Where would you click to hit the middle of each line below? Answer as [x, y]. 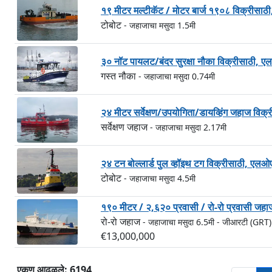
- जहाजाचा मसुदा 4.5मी [160, 178]
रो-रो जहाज [122, 222]
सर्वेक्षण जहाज [125, 127]
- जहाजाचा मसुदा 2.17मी [188, 127]
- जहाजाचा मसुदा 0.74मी [177, 76]
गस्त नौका [120, 76]
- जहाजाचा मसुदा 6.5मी [178, 222]
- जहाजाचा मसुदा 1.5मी [160, 25]
